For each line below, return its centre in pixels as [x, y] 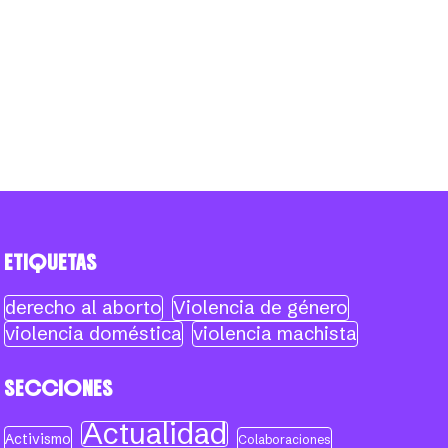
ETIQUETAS [51, 262]
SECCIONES [59, 388]
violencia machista [275, 333]
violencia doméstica [94, 333]
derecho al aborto [84, 307]
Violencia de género [261, 307]
